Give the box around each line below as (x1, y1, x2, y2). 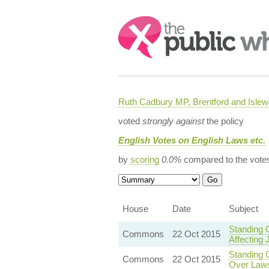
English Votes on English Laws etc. (118, 135, 265, 145)
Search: (118, 17, 151, 27)
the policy (204, 116, 244, 126)
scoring (130, 154, 159, 165)
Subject (228, 204, 258, 214)
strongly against (142, 116, 204, 126)
